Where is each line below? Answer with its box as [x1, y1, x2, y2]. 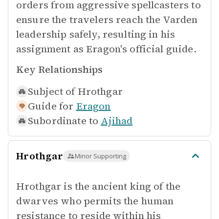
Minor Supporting [75, 152, 126, 160]
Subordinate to [28, 114, 99, 128]
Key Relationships [16, 63, 103, 76]
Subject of [28, 85, 75, 98]
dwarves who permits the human [16, 194, 174, 208]
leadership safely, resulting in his [16, 27, 175, 41]
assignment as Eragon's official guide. [16, 42, 197, 56]
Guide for [28, 99, 74, 113]
